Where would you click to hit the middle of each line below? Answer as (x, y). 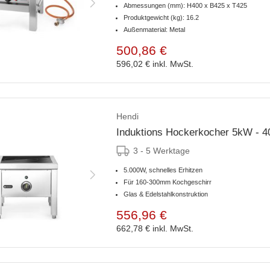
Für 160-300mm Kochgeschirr (168, 182)
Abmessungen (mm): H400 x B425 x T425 (185, 6)
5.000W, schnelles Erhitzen (163, 170)
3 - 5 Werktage (162, 151)
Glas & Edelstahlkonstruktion (166, 194)
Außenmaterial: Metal (154, 30)
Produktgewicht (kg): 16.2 (161, 18)
